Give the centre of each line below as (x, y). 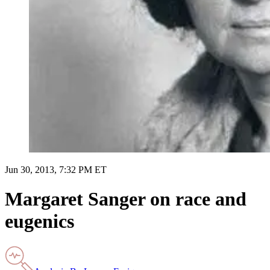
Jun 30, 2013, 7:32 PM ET (56, 169)
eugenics (39, 221)
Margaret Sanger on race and (126, 199)
